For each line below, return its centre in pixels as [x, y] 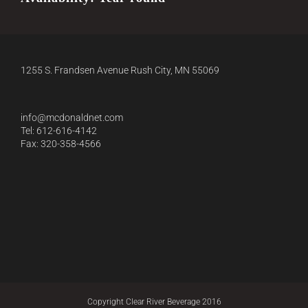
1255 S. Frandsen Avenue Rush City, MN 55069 [120, 70]
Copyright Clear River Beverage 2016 [154, 301]
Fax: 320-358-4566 [61, 143]
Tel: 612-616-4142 [59, 130]
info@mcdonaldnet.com [72, 117]
